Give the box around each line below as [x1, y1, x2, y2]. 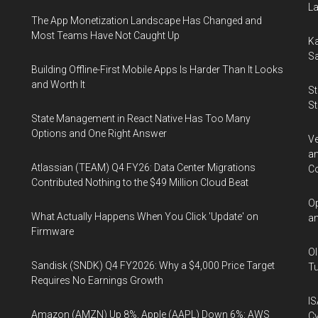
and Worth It [31, 79, 85, 90]
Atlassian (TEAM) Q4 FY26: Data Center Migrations [31, 162, 256, 173]
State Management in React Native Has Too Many [31, 113, 251, 124]
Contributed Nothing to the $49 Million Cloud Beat [31, 177, 248, 188]
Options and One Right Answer [31, 128, 167, 139]
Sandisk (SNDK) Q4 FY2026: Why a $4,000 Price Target [31, 260, 275, 271]
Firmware [31, 226, 74, 237]
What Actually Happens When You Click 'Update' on [31, 211, 258, 222]
